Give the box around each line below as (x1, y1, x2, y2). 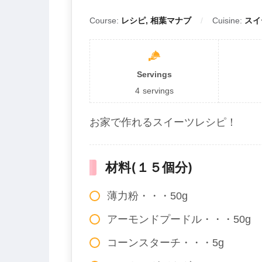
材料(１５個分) (92, 160, 193, 175)
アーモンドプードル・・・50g (107, 213, 251, 226)
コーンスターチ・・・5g (107, 237, 224, 249)
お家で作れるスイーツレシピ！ (89, 116, 237, 129)
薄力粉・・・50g (107, 190, 188, 202)
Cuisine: (212, 16, 244, 26)
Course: (89, 16, 121, 26)
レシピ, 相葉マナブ (121, 16, 191, 26)
